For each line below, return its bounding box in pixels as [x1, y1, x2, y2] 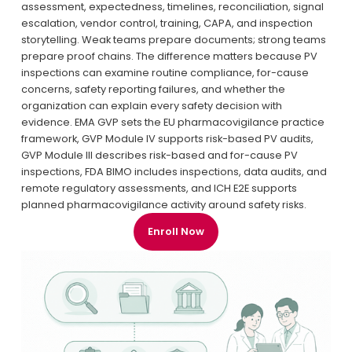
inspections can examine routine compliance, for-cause [20, 65, 309, 81]
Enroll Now [148, 224, 204, 240]
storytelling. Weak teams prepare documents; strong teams [20, 32, 326, 48]
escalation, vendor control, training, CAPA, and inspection [20, 16, 313, 31]
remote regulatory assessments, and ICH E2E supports [20, 181, 297, 196]
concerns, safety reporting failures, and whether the [20, 82, 285, 97]
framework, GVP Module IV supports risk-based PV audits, [20, 131, 313, 147]
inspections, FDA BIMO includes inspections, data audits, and [20, 164, 327, 180]
